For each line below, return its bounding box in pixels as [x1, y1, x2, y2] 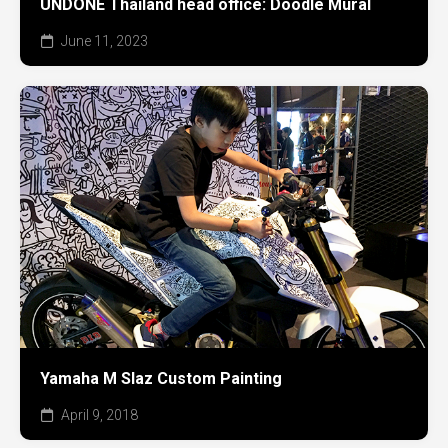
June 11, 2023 [58, 33, 148, 50]
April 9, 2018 [58, 406, 138, 423]
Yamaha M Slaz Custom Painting [40, 368, 282, 388]
